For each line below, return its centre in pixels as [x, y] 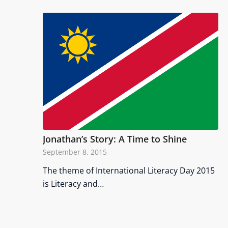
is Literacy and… [73, 184]
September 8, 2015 [75, 152]
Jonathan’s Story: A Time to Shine [115, 139]
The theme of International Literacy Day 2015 [129, 170]
